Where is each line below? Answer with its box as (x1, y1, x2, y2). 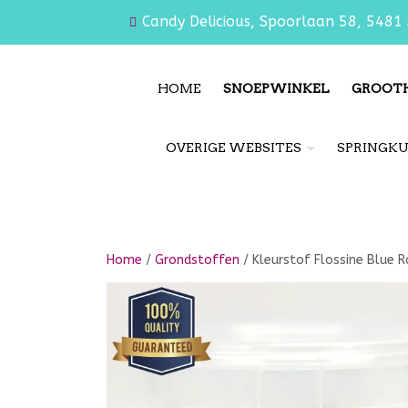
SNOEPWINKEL (222, 81, 330, 96)
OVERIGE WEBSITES (166, 140, 301, 155)
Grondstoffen (155, 252, 240, 268)
